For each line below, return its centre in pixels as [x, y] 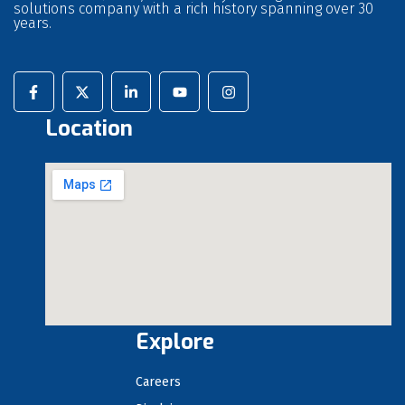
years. [33, 24]
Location [89, 129]
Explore [175, 342]
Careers [158, 382]
